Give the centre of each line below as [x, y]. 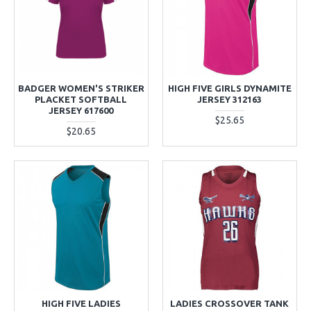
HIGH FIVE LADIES [81, 303]
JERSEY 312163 [230, 99]
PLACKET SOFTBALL [81, 99]
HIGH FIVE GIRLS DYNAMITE [229, 88]
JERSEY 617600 [81, 110]
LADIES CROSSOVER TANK [230, 303]
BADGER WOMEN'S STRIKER [81, 88]
